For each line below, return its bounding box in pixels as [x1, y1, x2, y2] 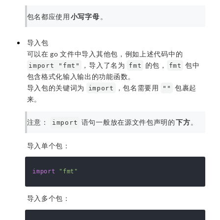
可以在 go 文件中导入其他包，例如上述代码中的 [27, 49, 183, 58]
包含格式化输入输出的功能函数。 [27, 72, 135, 81]
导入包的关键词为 [27, 83, 86, 92]
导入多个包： [27, 194, 70, 203]
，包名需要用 [115, 83, 161, 92]
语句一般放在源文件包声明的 [80, 118, 175, 127]
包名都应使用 [27, 12, 70, 21]
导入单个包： [27, 141, 70, 150]
